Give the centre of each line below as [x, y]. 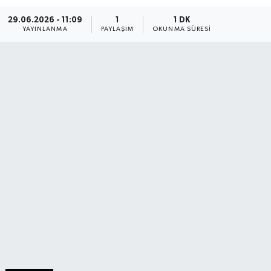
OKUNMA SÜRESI [182, 29]
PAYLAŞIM [117, 29]
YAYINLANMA [45, 29]
